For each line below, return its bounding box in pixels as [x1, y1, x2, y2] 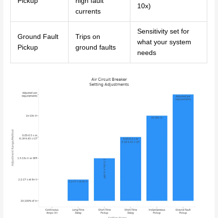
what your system [137, 38, 191, 46]
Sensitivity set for [137, 27, 189, 35]
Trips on [75, 33, 100, 40]
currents [75, 7, 101, 15]
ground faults [75, 43, 116, 51]
